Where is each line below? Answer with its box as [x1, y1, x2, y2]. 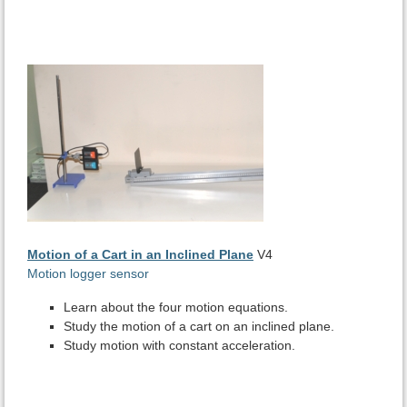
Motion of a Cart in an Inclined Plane [27, 247, 253, 263]
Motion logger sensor [27, 266, 149, 282]
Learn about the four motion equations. [64, 300, 288, 315]
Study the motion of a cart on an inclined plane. [64, 319, 334, 334]
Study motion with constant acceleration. [64, 338, 295, 353]
